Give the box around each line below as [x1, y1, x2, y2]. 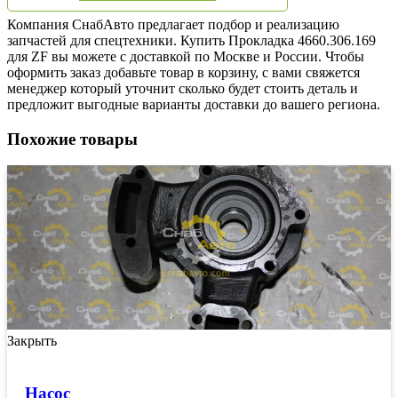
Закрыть [7, 333, 57, 349]
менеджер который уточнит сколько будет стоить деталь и [7, 80, 358, 96]
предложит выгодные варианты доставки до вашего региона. [7, 96, 380, 112]
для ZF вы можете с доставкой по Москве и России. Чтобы [7, 48, 364, 64]
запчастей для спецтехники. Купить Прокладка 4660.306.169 [7, 32, 376, 48]
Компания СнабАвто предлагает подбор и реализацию [7, 16, 339, 32]
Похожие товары [7, 129, 138, 148]
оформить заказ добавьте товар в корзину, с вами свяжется [7, 64, 360, 80]
